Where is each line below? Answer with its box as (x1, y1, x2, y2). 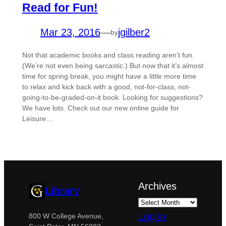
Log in (138, 210, 165, 222)
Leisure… (22, 115, 53, 123)
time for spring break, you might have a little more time (22, 72, 196, 81)
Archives (138, 180, 177, 192)
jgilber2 (118, 27, 150, 38)
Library (45, 185, 80, 197)
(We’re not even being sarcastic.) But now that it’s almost (22, 62, 203, 70)
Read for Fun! (22, 1, 98, 15)
